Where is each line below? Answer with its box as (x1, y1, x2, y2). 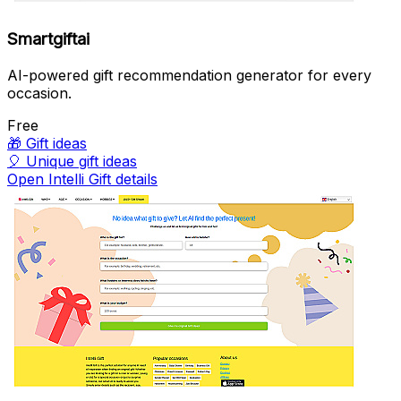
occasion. (7, 84, 72, 103)
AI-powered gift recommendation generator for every (7, 66, 371, 85)
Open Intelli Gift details (7, 170, 158, 189)
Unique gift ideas (26, 152, 137, 171)
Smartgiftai (7, 29, 90, 50)
